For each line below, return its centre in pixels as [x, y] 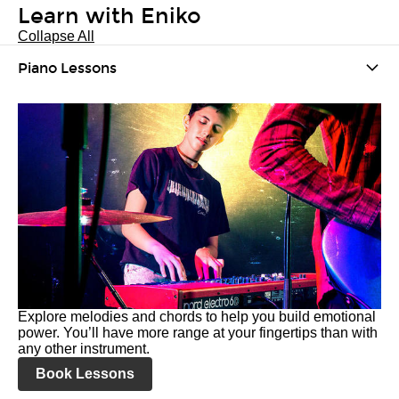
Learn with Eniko [110, 16]
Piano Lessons [67, 68]
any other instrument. [84, 349]
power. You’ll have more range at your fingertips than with [198, 333]
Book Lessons [85, 374]
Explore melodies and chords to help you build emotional [197, 317]
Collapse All [56, 36]
